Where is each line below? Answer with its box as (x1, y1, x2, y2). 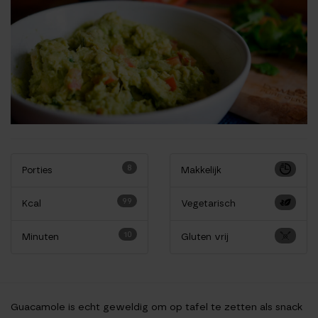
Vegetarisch (181, 198, 236, 209)
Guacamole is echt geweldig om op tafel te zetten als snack (11, 301, 302, 314)
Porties (22, 165, 53, 176)
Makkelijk (181, 165, 221, 176)
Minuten (22, 231, 59, 243)
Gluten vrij (181, 231, 229, 243)
